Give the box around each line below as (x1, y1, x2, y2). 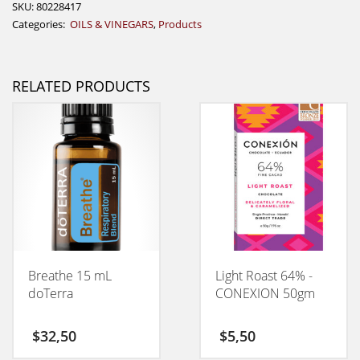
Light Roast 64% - (215, 266, 313, 284)
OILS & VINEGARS (67, 16, 153, 31)
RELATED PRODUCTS (12, 76, 150, 96)
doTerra (28, 284, 73, 302)
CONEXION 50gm (215, 284, 315, 302)
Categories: (12, 16, 67, 31)
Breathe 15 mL (28, 266, 112, 284)
